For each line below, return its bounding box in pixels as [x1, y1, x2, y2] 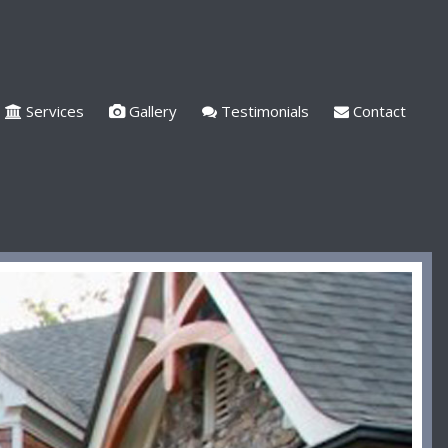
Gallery [125, 101, 177, 121]
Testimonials [217, 101, 309, 121]
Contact [349, 101, 406, 121]
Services [22, 101, 84, 121]
